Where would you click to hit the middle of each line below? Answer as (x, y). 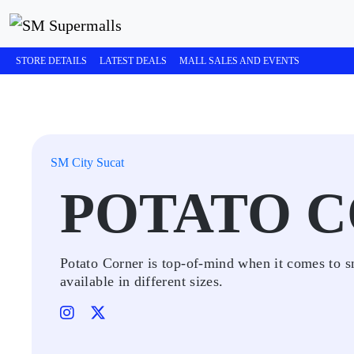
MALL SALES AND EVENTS (239, 61)
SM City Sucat (87, 162)
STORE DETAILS (51, 61)
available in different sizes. (142, 281)
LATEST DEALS (133, 61)
